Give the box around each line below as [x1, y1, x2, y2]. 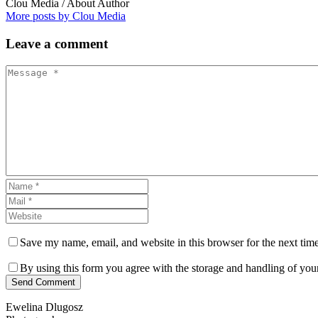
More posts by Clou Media [6, 10, 126, 23]
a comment [44, 35, 108, 51]
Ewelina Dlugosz [6, 300, 83, 313]
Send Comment [11, 276, 75, 287]
